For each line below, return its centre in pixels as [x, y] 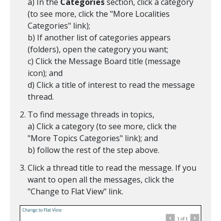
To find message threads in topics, [91, 115]
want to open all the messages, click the [101, 180]
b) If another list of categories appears [99, 38]
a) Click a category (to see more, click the [102, 127]
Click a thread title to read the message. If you [112, 168]
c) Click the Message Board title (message [104, 61]
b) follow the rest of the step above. [93, 150]
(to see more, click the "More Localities [99, 14]
